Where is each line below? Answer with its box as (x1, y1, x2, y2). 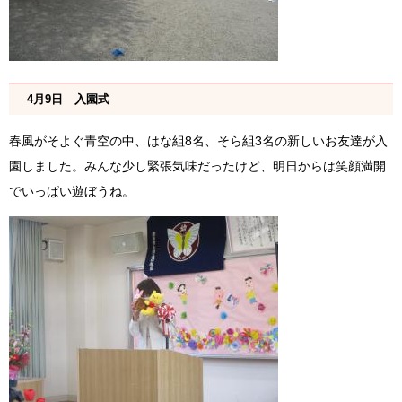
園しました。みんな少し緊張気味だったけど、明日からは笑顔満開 (9, 159, 386, 174)
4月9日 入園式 (27, 92, 109, 107)
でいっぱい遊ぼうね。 (9, 184, 135, 199)
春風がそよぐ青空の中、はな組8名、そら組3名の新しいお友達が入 (9, 134, 388, 149)
